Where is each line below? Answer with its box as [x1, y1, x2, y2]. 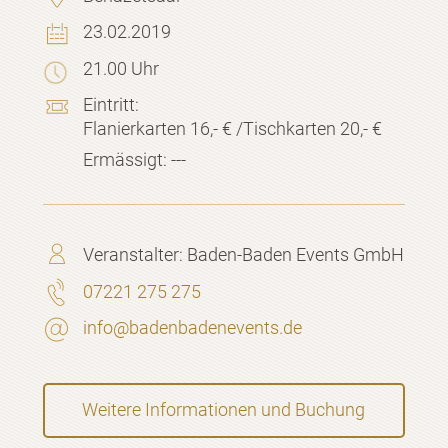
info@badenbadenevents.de [82, 317, 302, 339]
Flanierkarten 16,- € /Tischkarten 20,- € [82, 118, 382, 140]
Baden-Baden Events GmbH [186, 244, 404, 266]
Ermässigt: [82, 148, 167, 170]
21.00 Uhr [82, 57, 159, 79]
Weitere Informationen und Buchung [82, 399, 366, 421]
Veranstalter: [82, 244, 187, 266]
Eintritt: [82, 94, 139, 116]
